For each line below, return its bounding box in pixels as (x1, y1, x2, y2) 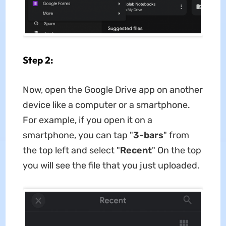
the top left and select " (22, 144, 120, 156)
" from (163, 129, 189, 141)
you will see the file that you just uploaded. (22, 159, 200, 171)
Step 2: (22, 53, 53, 66)
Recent (120, 144, 152, 156)
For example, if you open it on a (22, 114, 152, 126)
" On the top (151, 144, 201, 156)
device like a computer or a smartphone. (22, 99, 190, 110)
